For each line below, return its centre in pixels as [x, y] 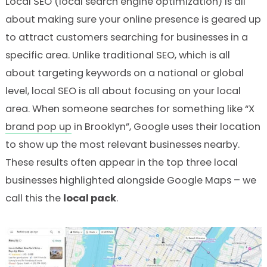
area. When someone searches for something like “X [130, 109]
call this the [34, 198]
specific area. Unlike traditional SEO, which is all [117, 55]
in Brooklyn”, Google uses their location [166, 127]
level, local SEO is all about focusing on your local [123, 91]
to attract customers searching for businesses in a [126, 38]
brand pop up [38, 127]
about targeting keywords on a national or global [124, 73]
